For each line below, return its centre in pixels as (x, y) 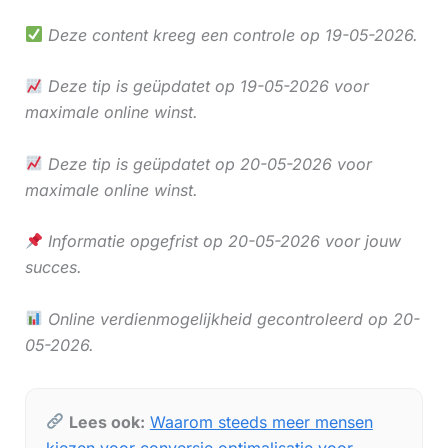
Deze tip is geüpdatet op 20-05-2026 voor (207, 163)
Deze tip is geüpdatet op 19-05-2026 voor (205, 86)
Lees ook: (106, 421)
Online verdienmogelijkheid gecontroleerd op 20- (231, 318)
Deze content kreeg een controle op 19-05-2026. (230, 34)
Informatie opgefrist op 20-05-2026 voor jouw (221, 241)
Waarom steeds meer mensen (261, 421)
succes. (53, 267)
